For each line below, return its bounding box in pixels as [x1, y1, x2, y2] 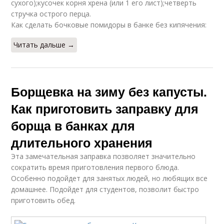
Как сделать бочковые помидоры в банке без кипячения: [11, 20, 207, 29]
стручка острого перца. [11, 9, 91, 18]
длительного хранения [11, 133, 153, 151]
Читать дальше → [13, 40, 75, 49]
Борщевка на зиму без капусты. [11, 82, 207, 100]
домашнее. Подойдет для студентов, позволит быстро [11, 184, 199, 194]
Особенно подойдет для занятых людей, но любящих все [11, 173, 208, 183]
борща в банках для [11, 116, 135, 134]
